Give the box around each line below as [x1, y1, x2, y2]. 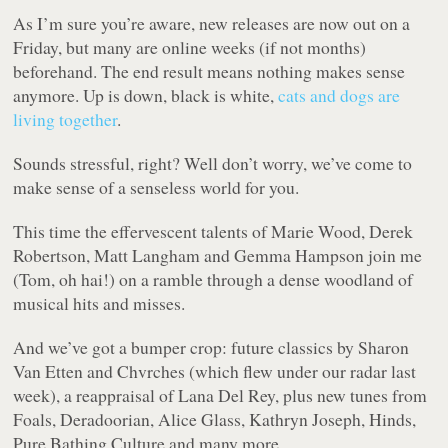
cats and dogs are [278, 83, 401, 108]
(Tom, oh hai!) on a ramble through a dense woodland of [13, 267, 414, 292]
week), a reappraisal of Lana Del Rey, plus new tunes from [13, 383, 428, 408]
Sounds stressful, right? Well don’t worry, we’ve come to [13, 151, 413, 176]
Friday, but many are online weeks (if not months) [13, 35, 367, 60]
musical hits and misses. [13, 291, 186, 316]
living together [13, 107, 118, 132]
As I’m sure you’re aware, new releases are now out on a [13, 11, 411, 36]
